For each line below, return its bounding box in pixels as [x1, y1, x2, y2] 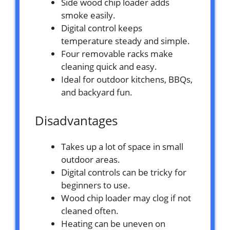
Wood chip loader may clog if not [61, 192, 191, 204]
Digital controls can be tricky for [61, 166, 186, 179]
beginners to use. [61, 179, 130, 191]
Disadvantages [35, 112, 118, 129]
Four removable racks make [61, 47, 173, 60]
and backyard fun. [61, 86, 132, 98]
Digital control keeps [61, 22, 142, 34]
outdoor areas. [61, 154, 120, 166]
